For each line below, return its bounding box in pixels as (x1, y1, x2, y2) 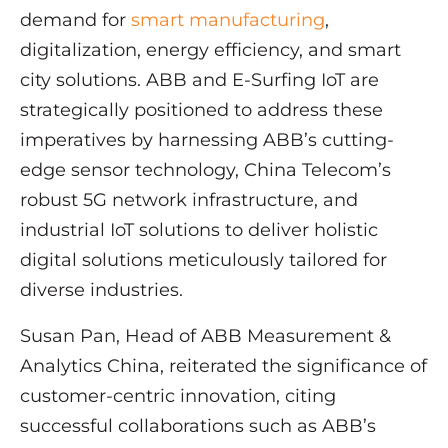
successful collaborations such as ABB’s (20, 415, 376, 438)
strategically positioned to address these (20, 99, 383, 122)
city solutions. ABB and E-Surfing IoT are (20, 69, 379, 92)
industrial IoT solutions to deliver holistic (20, 219, 378, 242)
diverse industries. (20, 279, 183, 302)
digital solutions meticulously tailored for (20, 249, 387, 272)
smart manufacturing (131, 9, 325, 32)
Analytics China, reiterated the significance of (20, 355, 427, 378)
